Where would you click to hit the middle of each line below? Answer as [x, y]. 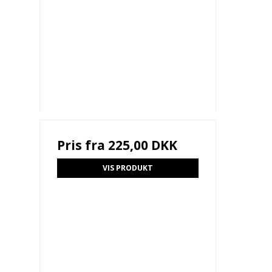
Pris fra [82, 145]
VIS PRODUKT [127, 168]
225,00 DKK [142, 145]
